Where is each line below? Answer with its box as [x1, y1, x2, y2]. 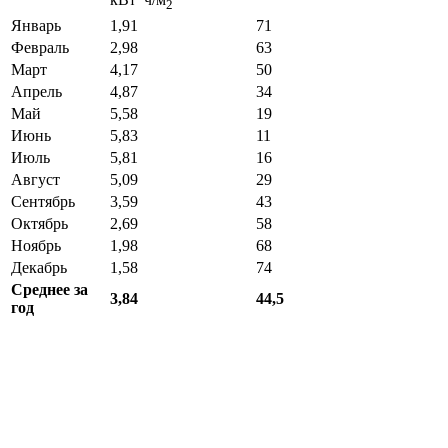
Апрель [11, 82, 62, 100]
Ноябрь [11, 236, 61, 254]
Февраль [11, 38, 69, 56]
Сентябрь [11, 192, 75, 210]
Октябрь [11, 214, 68, 232]
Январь [11, 16, 61, 34]
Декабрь [11, 258, 67, 276]
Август [11, 170, 60, 188]
